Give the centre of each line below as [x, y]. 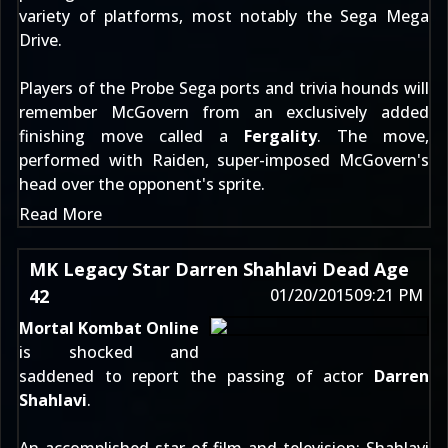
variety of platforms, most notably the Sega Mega [224, 16]
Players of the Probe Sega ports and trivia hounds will [224, 88]
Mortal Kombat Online [109, 328]
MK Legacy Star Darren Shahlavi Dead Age [219, 269]
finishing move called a [131, 136]
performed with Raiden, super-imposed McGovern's [224, 160]
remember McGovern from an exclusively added [224, 112]
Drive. [40, 40]
